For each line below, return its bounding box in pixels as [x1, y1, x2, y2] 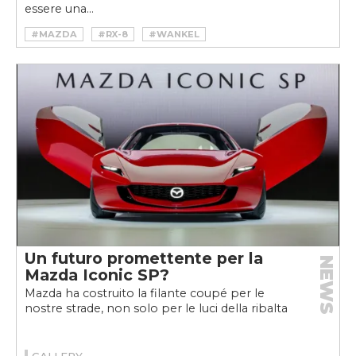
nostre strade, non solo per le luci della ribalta [25, 300, 288, 315]
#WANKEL [149, 29, 199, 41]
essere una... [25, 2, 94, 17]
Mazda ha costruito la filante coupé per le [25, 285, 265, 300]
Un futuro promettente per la [25, 248, 263, 268]
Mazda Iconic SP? [25, 265, 169, 284]
